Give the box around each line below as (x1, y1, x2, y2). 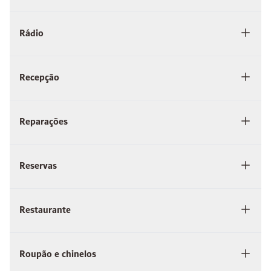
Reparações (19, 114, 68, 131)
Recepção (19, 70, 59, 87)
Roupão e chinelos (19, 246, 96, 263)
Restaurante (19, 202, 71, 219)
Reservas (19, 158, 57, 175)
